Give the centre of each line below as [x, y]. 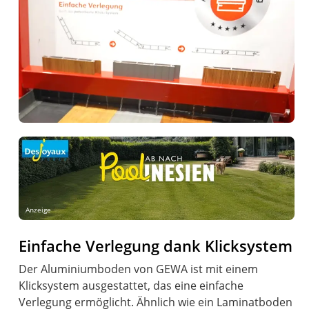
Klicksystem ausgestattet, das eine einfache [131, 286]
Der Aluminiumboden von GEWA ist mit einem [139, 269]
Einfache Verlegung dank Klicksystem [156, 246]
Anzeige [39, 210]
